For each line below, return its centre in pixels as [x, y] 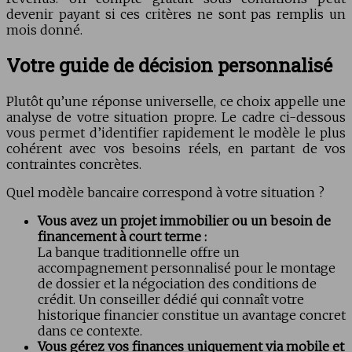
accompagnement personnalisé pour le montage [187, 268]
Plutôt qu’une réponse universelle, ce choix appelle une [176, 102]
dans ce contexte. [90, 331]
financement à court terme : [122, 237]
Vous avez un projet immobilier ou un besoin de [184, 221]
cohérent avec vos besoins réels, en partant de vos [176, 149]
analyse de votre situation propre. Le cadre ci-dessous [176, 117]
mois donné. [44, 29]
